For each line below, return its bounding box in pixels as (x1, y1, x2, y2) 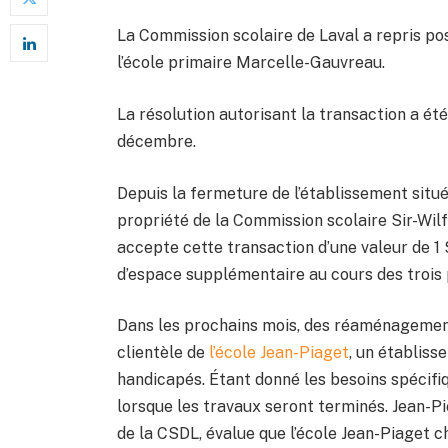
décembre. (117, 131, 197, 151)
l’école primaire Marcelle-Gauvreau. (117, 53, 386, 73)
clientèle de (117, 343, 210, 363)
